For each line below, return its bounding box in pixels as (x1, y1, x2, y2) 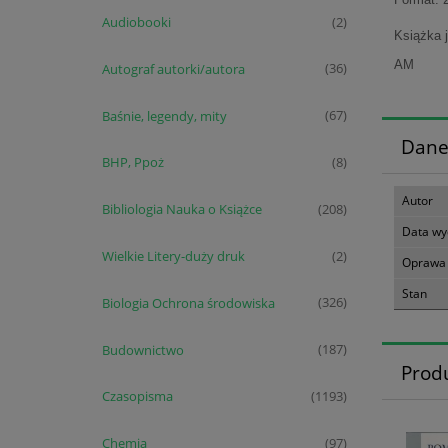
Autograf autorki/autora (101, 59, 245, 78)
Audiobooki (101, 13, 171, 32)
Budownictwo (101, 340, 184, 359)
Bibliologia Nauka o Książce (101, 200, 262, 219)
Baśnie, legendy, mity (101, 106, 227, 125)
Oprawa (402, 254, 446, 272)
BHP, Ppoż (101, 153, 164, 172)
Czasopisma (101, 387, 173, 406)
